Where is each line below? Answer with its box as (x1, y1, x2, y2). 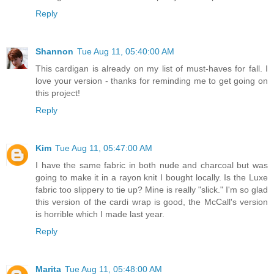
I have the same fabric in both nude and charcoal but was (35, 160, 268, 170)
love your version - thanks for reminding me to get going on (35, 75, 268, 86)
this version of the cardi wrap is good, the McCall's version (35, 196, 268, 207)
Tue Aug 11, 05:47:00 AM (55, 143, 152, 153)
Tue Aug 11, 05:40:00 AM (77, 46, 174, 56)
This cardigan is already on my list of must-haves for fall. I (35, 63, 268, 73)
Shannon (35, 46, 73, 56)
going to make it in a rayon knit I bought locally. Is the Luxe (35, 172, 268, 182)
